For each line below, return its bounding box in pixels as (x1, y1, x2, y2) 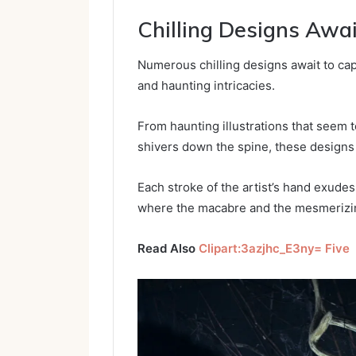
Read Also (137, 241, 199, 257)
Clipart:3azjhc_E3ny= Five (199, 241, 350, 257)
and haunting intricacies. (137, 78, 275, 94)
